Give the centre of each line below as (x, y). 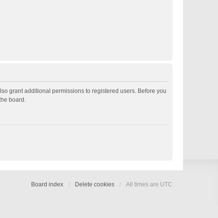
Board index (47, 184)
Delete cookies (95, 184)
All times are (143, 184)
